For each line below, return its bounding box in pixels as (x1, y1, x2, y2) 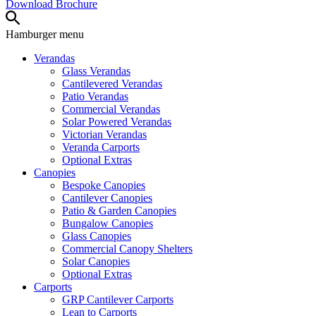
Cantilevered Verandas (62, 78, 162, 90)
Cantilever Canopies (62, 192, 152, 204)
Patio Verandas (62, 90, 128, 102)
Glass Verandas (62, 65, 130, 77)
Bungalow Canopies (62, 217, 153, 229)
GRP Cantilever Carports (62, 293, 174, 305)
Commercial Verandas (62, 103, 160, 115)
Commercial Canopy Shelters (62, 243, 193, 255)
